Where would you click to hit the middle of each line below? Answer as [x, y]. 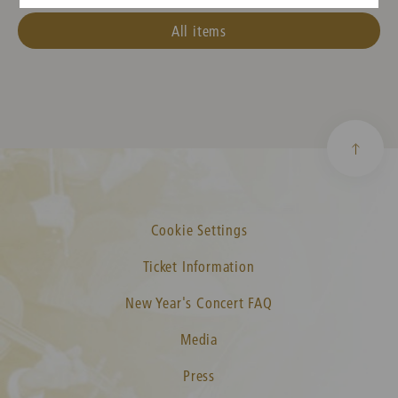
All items [199, 30]
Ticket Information [199, 267]
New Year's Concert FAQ [199, 303]
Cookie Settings [199, 230]
